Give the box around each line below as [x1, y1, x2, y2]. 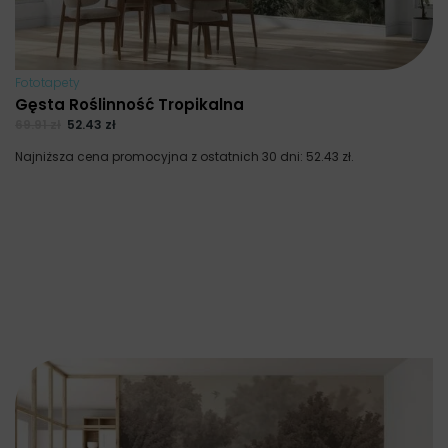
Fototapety [15, 73, 80, 91]
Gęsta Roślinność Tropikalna [15, 93, 244, 115]
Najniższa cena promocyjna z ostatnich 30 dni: [15, 148, 306, 166]
